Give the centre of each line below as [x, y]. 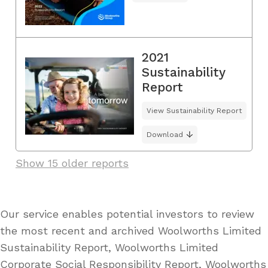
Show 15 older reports [72, 163]
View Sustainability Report [194, 110]
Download [165, 134]
